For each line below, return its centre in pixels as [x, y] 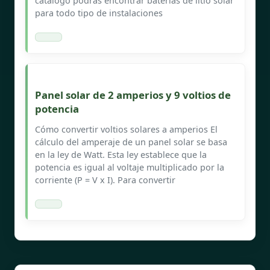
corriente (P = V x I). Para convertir [105, 180]
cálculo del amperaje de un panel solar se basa [131, 142]
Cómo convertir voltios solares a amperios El [126, 129]
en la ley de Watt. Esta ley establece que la [121, 154]
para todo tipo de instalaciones [99, 13]
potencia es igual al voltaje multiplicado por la [130, 167]
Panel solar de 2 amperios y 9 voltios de [133, 95]
